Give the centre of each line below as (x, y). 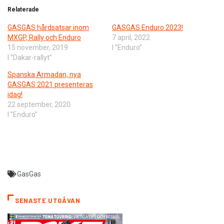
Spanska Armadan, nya (44, 74)
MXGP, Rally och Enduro (44, 37)
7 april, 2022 (131, 37)
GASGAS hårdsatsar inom (48, 27)
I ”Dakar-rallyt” (30, 57)
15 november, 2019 (38, 47)
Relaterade (23, 9)
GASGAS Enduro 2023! (147, 27)
